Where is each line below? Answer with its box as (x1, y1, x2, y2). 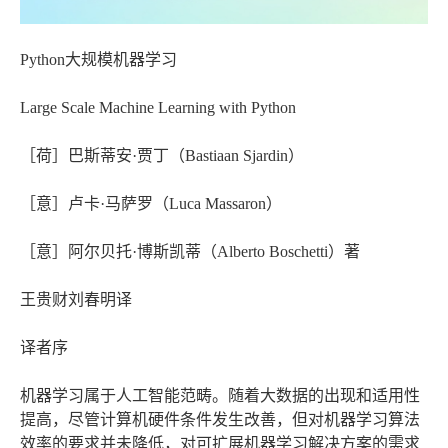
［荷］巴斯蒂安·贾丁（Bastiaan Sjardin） (20, 147, 304, 165)
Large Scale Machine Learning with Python (20, 99, 296, 117)
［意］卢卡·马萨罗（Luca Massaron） (20, 195, 282, 213)
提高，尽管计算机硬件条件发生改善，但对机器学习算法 (20, 411, 420, 429)
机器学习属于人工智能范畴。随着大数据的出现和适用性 (20, 387, 420, 405)
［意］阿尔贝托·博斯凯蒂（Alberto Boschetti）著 (20, 243, 360, 261)
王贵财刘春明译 (20, 291, 132, 309)
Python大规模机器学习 (20, 51, 177, 69)
